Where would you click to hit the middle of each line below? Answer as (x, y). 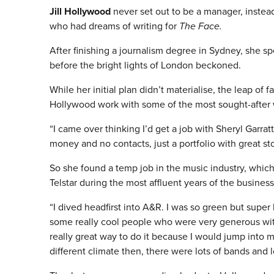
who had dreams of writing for (114, 26)
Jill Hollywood (80, 12)
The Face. (200, 26)
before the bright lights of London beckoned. (145, 65)
